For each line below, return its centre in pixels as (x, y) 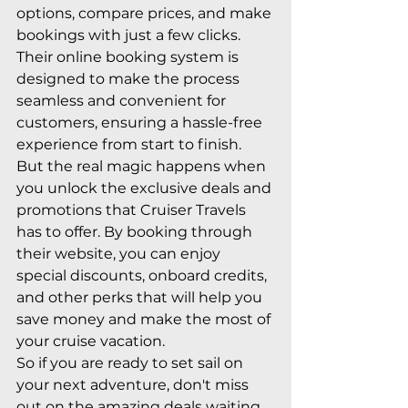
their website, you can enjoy (120, 253)
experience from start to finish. (129, 144)
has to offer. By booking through (136, 231)
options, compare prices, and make (146, 13)
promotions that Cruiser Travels (133, 209)
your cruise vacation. (91, 341)
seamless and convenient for (123, 100)
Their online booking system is (129, 56)
